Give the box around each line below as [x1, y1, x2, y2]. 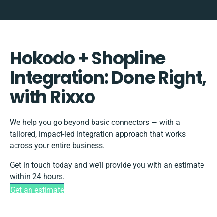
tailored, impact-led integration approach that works [10, 129, 186, 139]
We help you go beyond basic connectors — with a [10, 118, 180, 127]
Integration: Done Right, [10, 65, 207, 91]
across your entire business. [10, 141, 105, 151]
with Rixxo [10, 85, 95, 110]
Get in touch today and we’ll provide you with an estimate [10, 160, 204, 170]
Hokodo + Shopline [10, 46, 165, 71]
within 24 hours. [10, 172, 64, 182]
